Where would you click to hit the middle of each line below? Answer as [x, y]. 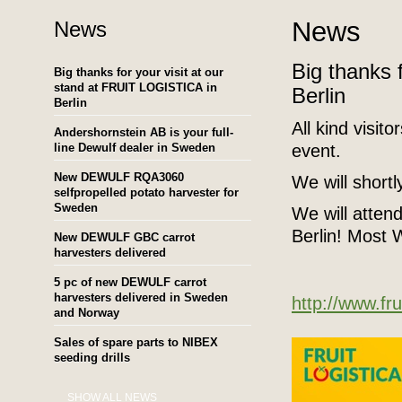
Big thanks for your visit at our [139, 72]
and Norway [87, 313]
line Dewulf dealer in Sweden [135, 148]
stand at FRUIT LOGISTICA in [135, 87]
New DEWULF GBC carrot [124, 237]
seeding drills [92, 358]
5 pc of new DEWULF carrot [130, 282]
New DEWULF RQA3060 [119, 177]
